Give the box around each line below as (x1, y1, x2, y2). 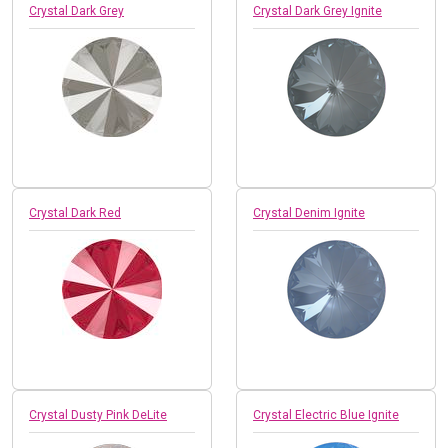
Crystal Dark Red (29, 205, 121, 220)
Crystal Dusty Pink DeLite (29, 407, 167, 422)
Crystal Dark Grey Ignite (253, 3, 382, 18)
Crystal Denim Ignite (253, 205, 365, 220)
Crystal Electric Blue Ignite (253, 407, 399, 422)
